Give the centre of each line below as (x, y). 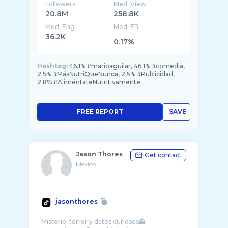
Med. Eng (60, 27)
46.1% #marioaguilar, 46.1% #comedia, (127, 66)
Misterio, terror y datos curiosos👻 (93, 222)
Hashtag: (52, 66)
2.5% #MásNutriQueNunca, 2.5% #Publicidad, (106, 74)
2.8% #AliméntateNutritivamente (89, 82)
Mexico (86, 164)
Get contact (163, 155)
